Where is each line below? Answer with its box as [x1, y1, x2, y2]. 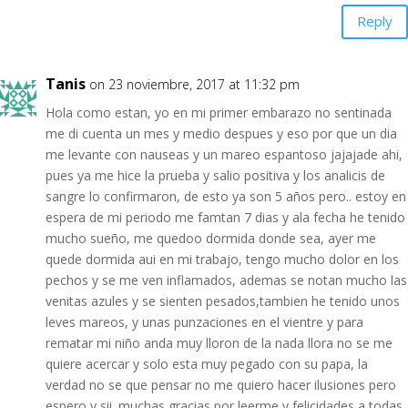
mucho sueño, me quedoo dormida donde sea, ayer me [46, 229, 376, 247]
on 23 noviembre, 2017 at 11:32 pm [89, 75, 300, 93]
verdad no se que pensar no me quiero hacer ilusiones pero [46, 375, 396, 393]
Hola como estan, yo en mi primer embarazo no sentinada [46, 103, 392, 121]
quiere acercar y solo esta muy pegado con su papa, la [46, 354, 368, 372]
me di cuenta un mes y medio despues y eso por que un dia [46, 124, 397, 142]
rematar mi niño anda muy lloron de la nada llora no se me [46, 333, 393, 352]
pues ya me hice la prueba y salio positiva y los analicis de [46, 166, 385, 184]
